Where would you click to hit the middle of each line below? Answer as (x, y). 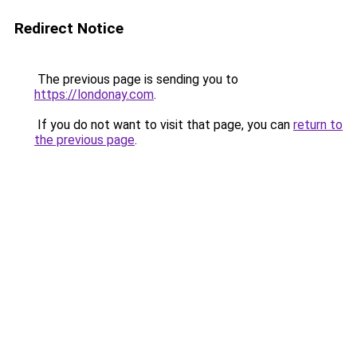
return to (318, 125)
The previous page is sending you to (136, 79)
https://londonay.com (94, 94)
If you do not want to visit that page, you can (164, 125)
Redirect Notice (69, 28)
